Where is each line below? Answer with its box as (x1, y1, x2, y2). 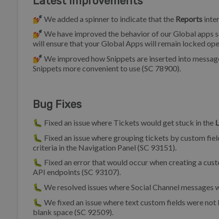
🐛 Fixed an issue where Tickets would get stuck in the (33, 117, 215, 127)
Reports (175, 14, 202, 23)
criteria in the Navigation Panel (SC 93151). (33, 142, 176, 152)
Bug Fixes (33, 98, 82, 111)
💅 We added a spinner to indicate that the (33, 14, 175, 23)
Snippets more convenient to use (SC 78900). (33, 64, 181, 73)
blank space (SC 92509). (33, 207, 113, 217)
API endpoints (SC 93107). (33, 167, 121, 177)
